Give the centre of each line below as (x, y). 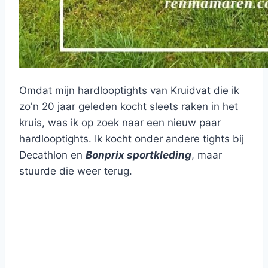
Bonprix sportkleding (138, 155)
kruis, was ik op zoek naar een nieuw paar (120, 123)
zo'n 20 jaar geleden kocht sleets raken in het (129, 107)
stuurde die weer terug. (76, 171)
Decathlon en (52, 155)
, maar (207, 155)
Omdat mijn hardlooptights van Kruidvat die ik (129, 91)
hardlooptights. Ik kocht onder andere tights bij (132, 139)
